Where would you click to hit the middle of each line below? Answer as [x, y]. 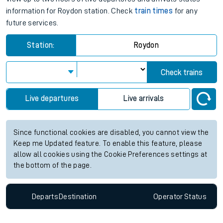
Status [195, 196]
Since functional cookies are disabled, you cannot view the [111, 133]
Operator [168, 196]
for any [185, 11]
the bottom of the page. [53, 166]
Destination [78, 196]
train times [154, 11]
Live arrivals [144, 99]
